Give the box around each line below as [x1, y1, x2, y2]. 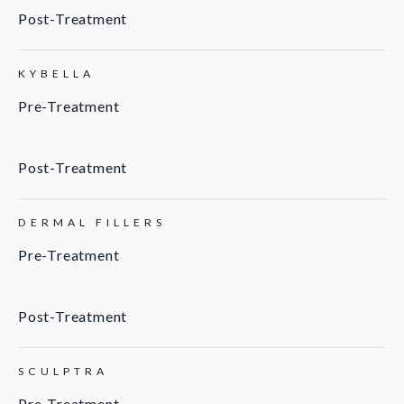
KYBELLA [18, 67, 95, 81]
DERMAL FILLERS [18, 216, 166, 230]
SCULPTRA [18, 364, 108, 379]
